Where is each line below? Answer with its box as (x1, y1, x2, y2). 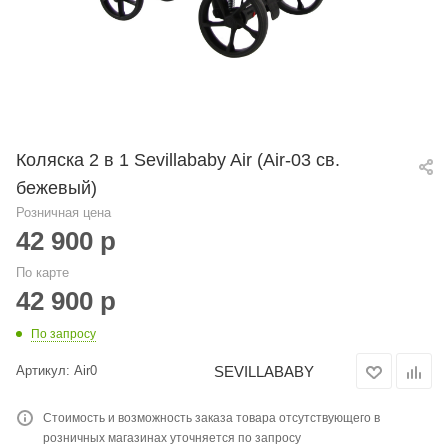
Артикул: (16, 363, 70, 379)
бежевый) (16, 176, 97, 198)
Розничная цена (16, 204, 111, 220)
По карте (16, 264, 69, 280)
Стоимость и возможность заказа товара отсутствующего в (43, 411, 380, 426)
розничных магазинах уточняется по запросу (43, 431, 301, 446)
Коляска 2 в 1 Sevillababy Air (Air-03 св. (16, 148, 340, 170)
